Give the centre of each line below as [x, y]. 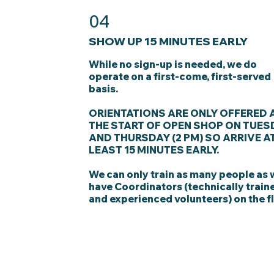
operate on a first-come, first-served [180, 76]
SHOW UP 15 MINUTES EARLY [168, 41]
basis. [105, 88]
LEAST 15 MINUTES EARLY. [154, 150]
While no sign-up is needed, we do [173, 64]
